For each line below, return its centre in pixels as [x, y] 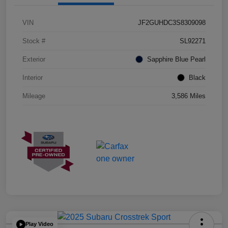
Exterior [34, 60]
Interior [33, 78]
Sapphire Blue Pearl [176, 60]
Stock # [34, 41]
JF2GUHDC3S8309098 [172, 23]
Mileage [34, 96]
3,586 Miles [189, 96]
